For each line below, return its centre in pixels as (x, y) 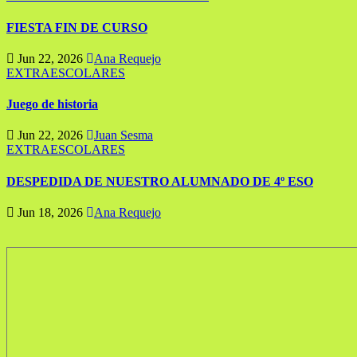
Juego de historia (52, 104)
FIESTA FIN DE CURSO (77, 27)
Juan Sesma (124, 135)
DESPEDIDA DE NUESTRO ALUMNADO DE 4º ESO (160, 181)
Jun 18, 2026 (50, 212)
